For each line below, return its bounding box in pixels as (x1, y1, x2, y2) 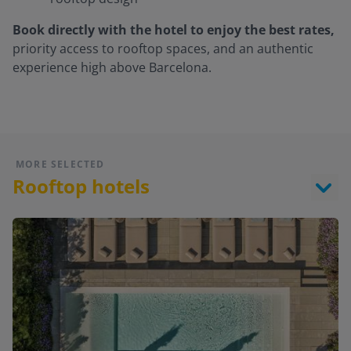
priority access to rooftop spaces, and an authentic (13, 40, 313, 57)
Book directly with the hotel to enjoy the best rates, (13, 21, 335, 38)
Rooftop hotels (13, 173, 150, 199)
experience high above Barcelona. (13, 59, 212, 76)
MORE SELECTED (16, 157, 105, 171)
